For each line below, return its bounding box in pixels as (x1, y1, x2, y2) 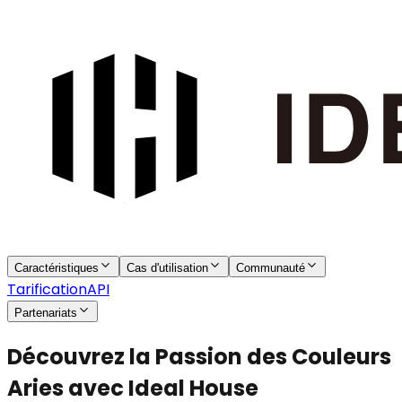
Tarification (7, 279, 87, 300)
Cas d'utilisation (127, 261, 208, 275)
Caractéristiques (14, 261, 99, 275)
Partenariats (14, 306, 77, 319)
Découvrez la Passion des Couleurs (7, 341, 391, 371)
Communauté (236, 261, 305, 275)
